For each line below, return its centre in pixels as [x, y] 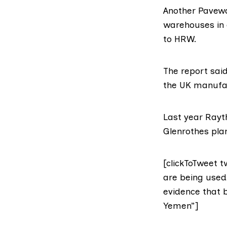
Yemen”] [181, 206]
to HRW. [180, 39]
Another [181, 10]
